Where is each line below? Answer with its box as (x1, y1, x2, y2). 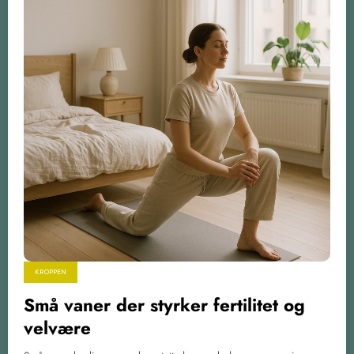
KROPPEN (35, 266, 66, 277)
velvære (24, 314, 91, 341)
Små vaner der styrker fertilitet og (24, 292, 305, 318)
